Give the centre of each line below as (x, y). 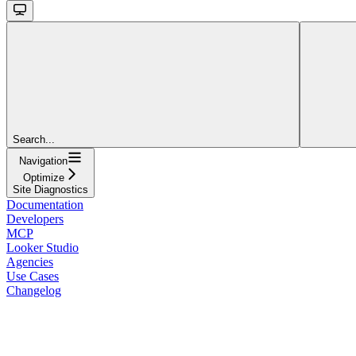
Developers (35, 219)
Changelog (34, 290)
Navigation (43, 161)
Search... (34, 139)
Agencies (30, 261)
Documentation (45, 204)
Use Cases (33, 276)
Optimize (43, 177)
